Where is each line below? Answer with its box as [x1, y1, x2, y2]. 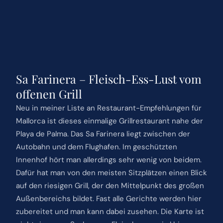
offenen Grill [15, 86, 82, 102]
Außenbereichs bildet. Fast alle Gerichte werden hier [15, 193, 202, 204]
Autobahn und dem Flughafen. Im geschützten [15, 141, 177, 152]
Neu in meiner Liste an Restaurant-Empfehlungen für [15, 103, 202, 113]
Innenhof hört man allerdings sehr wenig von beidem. [15, 154, 202, 165]
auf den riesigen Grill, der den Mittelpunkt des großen [15, 180, 204, 191]
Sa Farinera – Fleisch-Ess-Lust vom [15, 71, 202, 87]
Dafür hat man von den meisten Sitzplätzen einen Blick [15, 167, 207, 178]
